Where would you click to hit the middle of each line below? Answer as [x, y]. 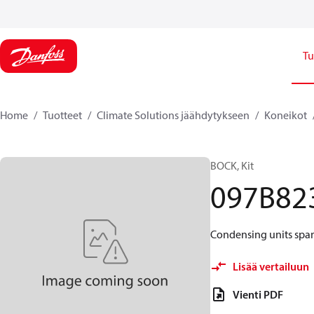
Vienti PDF [258, 294]
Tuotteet [62, 115]
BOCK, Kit [232, 165]
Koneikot [286, 115]
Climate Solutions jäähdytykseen [173, 115]
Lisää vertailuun [271, 266]
